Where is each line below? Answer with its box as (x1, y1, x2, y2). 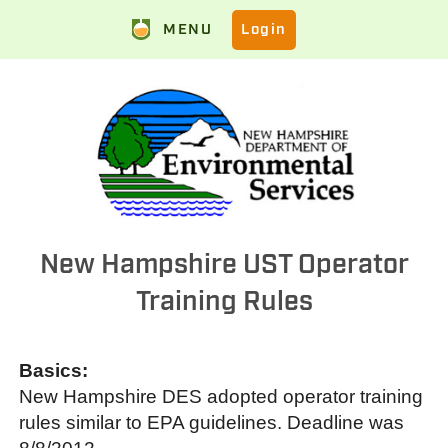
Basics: (19, 359, 144, 381)
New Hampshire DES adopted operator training (19, 385, 424, 407)
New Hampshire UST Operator (39, 247, 409, 282)
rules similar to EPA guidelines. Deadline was (19, 411, 405, 433)
